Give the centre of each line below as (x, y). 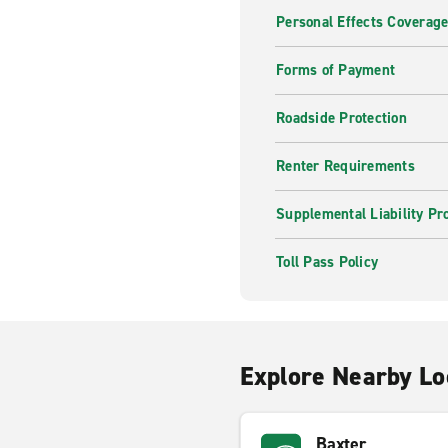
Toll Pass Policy (327, 262)
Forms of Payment (335, 70)
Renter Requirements (345, 166)
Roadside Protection (341, 118)
